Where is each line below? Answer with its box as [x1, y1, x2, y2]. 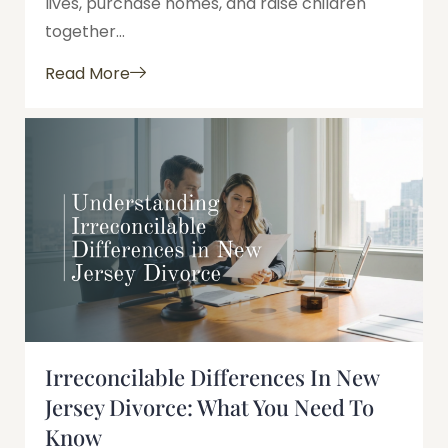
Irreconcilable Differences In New [45, 361, 379, 392]
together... [45, 19, 125, 43]
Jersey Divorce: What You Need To [45, 391, 374, 422]
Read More [45, 62, 130, 85]
